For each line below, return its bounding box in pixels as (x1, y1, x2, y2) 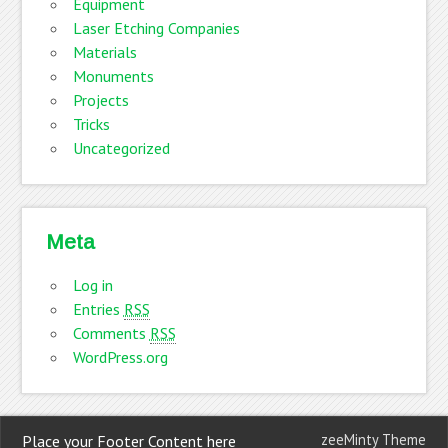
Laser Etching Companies (72, 17, 240, 38)
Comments (72, 322, 150, 343)
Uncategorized (72, 137, 170, 158)
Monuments (72, 65, 154, 86)
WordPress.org (72, 346, 168, 367)
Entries (72, 298, 124, 319)
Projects (72, 89, 129, 110)
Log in (72, 274, 113, 295)
